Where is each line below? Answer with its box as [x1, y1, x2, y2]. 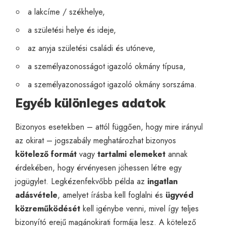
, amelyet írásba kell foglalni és [58, 189, 165, 201]
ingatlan [147, 175, 178, 187]
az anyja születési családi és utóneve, [27, 42, 155, 54]
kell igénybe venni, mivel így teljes [80, 202, 199, 214]
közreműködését [15, 202, 80, 214]
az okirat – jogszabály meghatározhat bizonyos [15, 134, 176, 146]
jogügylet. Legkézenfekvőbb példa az [15, 175, 147, 187]
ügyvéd [165, 189, 193, 201]
